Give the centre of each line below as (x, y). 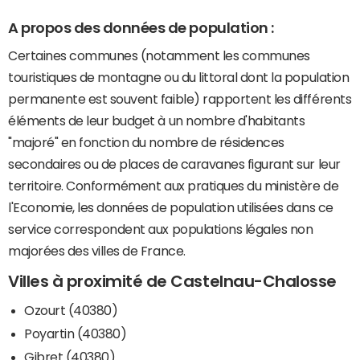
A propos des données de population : (141, 28)
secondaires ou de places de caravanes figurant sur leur (174, 164)
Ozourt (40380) (71, 310)
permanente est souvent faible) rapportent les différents (180, 99)
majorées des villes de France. (97, 251)
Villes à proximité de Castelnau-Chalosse (172, 282)
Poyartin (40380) (76, 333)
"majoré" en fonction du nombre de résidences (146, 143)
